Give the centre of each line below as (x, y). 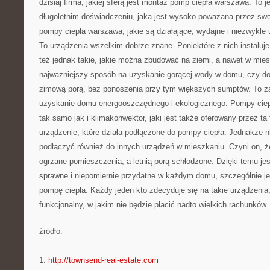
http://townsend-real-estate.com (103, 260)
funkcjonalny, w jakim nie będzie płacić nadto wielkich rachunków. (154, 205)
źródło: (51, 231)
